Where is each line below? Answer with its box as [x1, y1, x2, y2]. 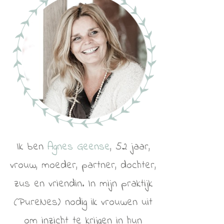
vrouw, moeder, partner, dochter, [10, 157, 156, 173]
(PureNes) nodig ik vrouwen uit [13, 194, 152, 210]
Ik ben [16, 139, 47, 154]
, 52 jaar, [109, 139, 150, 154]
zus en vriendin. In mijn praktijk [13, 176, 152, 191]
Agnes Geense [47, 139, 110, 154]
